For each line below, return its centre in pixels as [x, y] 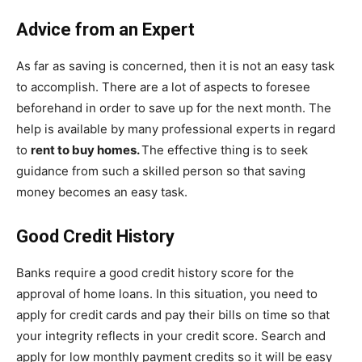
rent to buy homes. [86, 149]
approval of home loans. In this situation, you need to [167, 293]
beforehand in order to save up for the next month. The [174, 107]
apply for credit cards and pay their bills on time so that [173, 314]
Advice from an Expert [107, 29]
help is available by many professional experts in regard [176, 128]
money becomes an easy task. [103, 192]
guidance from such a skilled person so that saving [161, 170]
